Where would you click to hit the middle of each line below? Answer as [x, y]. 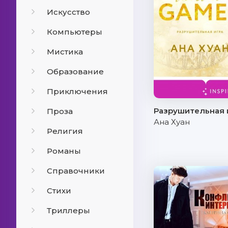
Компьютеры [75, 32]
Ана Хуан [172, 122]
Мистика [65, 52]
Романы [64, 151]
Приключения [77, 91]
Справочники [76, 171]
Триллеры [68, 210]
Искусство [68, 12]
